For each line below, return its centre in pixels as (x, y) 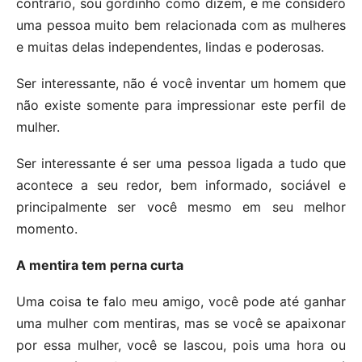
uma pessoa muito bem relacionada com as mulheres (181, 25)
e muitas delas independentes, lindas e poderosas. (170, 46)
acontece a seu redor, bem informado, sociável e (181, 185)
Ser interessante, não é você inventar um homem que (181, 83)
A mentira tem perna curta (100, 265)
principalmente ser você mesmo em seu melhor (181, 206)
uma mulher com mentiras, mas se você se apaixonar (181, 323)
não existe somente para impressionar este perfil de (181, 105)
